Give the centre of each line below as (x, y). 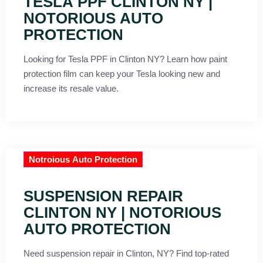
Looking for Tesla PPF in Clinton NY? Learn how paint (125, 59)
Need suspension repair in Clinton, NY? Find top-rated (100, 254)
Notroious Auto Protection (83, 160)
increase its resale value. (71, 89)
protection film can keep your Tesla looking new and (122, 74)
